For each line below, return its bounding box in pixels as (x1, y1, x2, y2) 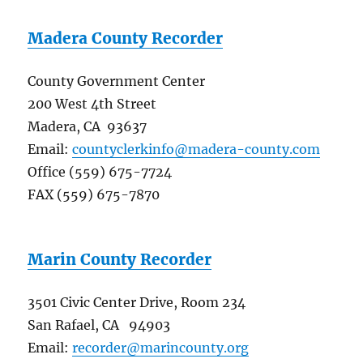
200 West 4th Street (28, 96, 157, 113)
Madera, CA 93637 (28, 118, 147, 135)
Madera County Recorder (28, 28, 224, 49)
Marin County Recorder (28, 250, 212, 270)
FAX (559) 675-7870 (28, 186, 160, 203)
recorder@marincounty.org (72, 340, 250, 357)
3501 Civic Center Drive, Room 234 (28, 294, 246, 311)
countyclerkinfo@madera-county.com (72, 141, 321, 158)
